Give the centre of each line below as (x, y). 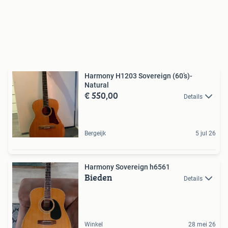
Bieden (98, 177)
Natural (97, 85)
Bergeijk (95, 133)
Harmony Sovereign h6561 (127, 167)
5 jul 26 (206, 133)
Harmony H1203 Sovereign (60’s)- (138, 76)
